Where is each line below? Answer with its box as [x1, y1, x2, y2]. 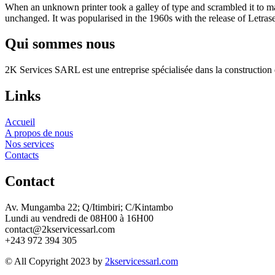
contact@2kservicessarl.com [5, 224, 115, 234]
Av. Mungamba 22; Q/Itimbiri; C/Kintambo [5, 202, 173, 212]
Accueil [5, 117, 35, 128]
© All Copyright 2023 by [5, 256, 105, 266]
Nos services [5, 139, 54, 150]
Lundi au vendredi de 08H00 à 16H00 [5, 213, 153, 223]
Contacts [5, 150, 39, 161]
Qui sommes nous [5, 36, 115, 52]
